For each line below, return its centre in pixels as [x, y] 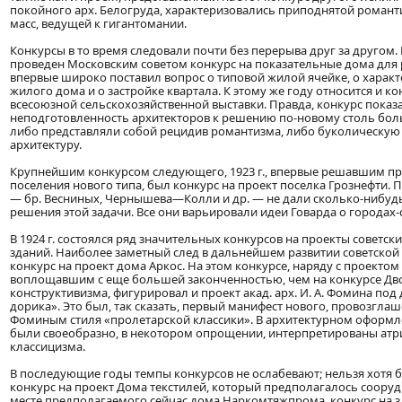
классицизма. [48, 347]
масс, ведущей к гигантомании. [98, 24]
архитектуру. [46, 145]
